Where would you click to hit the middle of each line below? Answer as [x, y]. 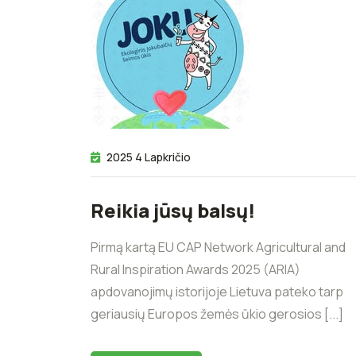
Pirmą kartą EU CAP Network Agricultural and [218, 247]
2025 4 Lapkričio [149, 157]
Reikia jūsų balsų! [173, 210]
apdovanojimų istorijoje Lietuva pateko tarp [217, 291]
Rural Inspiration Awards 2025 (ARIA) [195, 269]
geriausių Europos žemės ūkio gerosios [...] [217, 313]
